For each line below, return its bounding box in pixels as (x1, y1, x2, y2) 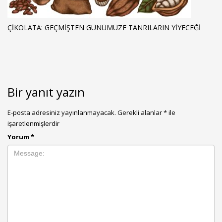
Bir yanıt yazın (7, 83, 85, 100)
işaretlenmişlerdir (7, 118, 59, 128)
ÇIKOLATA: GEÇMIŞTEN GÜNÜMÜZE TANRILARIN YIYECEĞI (7, 22, 201, 32)
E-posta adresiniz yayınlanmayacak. (7, 108, 116, 117)
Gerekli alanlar (117, 108, 164, 117)
